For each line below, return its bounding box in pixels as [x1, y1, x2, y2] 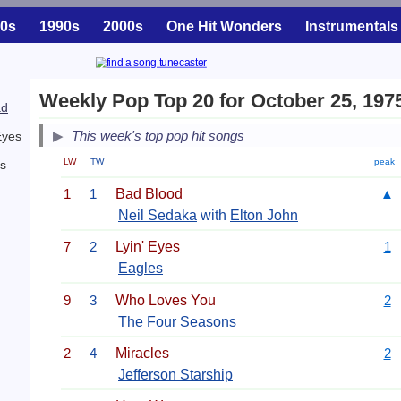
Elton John [230, 207, 298, 223]
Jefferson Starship [118, 366, 233, 382]
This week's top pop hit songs [72, 128, 244, 144]
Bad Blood [115, 185, 183, 201]
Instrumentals [305, 19, 398, 34]
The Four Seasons [118, 313, 236, 329]
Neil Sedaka [118, 207, 197, 223]
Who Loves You [115, 292, 216, 308]
